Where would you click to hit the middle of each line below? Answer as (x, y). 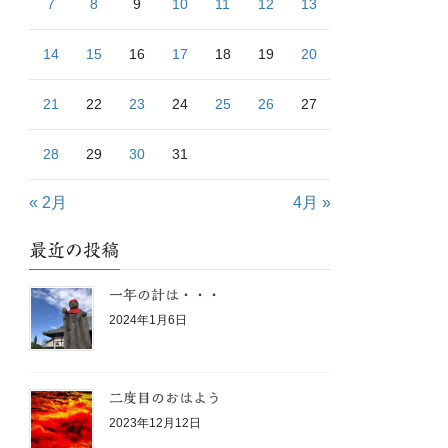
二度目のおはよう (165, 398)
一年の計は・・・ (165, 295)
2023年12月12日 (155, 422)
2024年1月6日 (148, 319)
